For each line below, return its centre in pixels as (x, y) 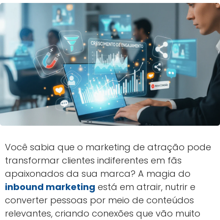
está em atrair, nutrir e (145, 187)
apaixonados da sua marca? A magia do (98, 174)
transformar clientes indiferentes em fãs (93, 160)
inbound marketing (50, 187)
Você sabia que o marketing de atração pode (108, 147)
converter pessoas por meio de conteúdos (99, 200)
